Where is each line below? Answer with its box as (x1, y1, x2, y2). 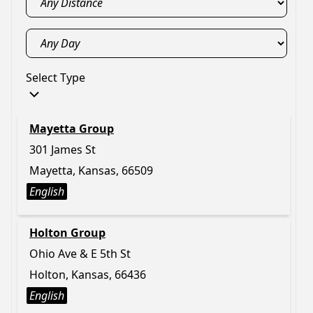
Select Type (26, 70, 85, 85)
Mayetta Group (29, 121, 114, 136)
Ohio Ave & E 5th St (29, 246, 131, 261)
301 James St (29, 142, 96, 157)
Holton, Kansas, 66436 (29, 267, 146, 282)
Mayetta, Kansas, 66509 (29, 163, 153, 178)
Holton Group (29, 225, 105, 240)
